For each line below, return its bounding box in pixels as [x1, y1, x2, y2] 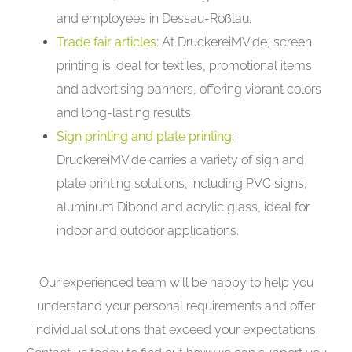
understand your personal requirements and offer [37, 298, 315, 313]
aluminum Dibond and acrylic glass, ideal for [57, 199, 310, 214]
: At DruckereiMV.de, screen [156, 34, 313, 49]
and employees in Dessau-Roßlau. [57, 10, 252, 26]
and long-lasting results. [57, 104, 194, 120]
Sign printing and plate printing [57, 128, 233, 144]
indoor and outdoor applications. [57, 222, 240, 238]
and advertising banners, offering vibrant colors [57, 81, 322, 97]
